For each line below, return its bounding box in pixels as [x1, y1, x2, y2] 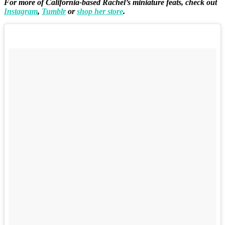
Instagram [4, 7, 38, 16]
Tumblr [42, 7, 66, 16]
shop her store [77, 7, 123, 16]
